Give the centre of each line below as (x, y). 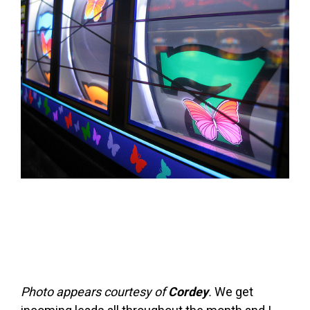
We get (232, 292)
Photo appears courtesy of (94, 292)
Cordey (188, 292)
